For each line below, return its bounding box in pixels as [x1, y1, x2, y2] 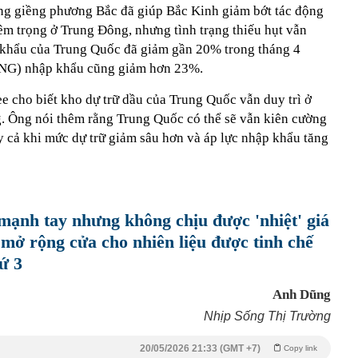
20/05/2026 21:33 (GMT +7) [140, 343, 261, 354]
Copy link [284, 344, 317, 352]
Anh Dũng [272, 287, 331, 302]
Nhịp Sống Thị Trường [204, 309, 331, 323]
